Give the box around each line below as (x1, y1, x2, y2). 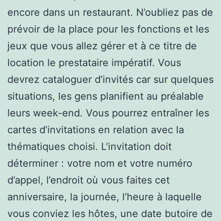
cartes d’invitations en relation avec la (7, 123, 184, 136)
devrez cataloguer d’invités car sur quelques (7, 73, 214, 85)
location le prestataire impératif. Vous (7, 56, 181, 69)
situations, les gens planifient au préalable (7, 90, 204, 102)
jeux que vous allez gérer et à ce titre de (7, 39, 197, 52)
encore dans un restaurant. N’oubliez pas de (7, 6, 213, 18)
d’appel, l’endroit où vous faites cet (7, 174, 170, 186)
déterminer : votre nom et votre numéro (7, 157, 192, 169)
